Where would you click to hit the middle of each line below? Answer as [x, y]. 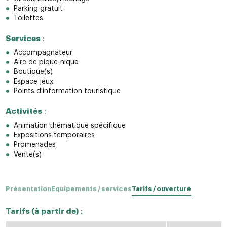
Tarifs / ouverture [161, 189]
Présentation [28, 189]
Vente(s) [27, 155]
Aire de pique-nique [46, 63]
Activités [24, 112]
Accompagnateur [43, 53]
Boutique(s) [33, 72]
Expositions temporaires [54, 136]
